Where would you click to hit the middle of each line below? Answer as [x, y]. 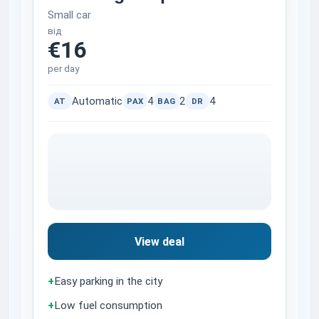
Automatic [98, 101]
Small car [70, 15]
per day [64, 69]
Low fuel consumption [109, 306]
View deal [159, 241]
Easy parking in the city [109, 282]
